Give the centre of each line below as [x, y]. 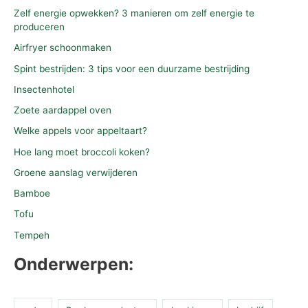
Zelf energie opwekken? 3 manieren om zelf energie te [134, 13]
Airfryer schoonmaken [63, 48]
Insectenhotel [44, 89]
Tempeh [32, 235]
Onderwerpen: [74, 264]
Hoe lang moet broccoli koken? [82, 152]
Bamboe [32, 194]
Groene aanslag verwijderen [76, 172]
